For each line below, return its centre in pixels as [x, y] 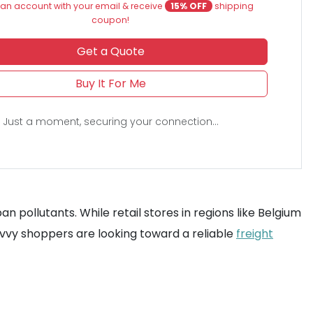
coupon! [111, 20]
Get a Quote [110, 51]
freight [255, 234]
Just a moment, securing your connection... [110, 122]
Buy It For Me [110, 83]
